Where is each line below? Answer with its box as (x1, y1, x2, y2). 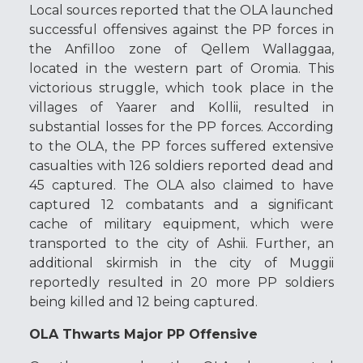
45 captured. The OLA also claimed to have (29, 177, 334, 193)
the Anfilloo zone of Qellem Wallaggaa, (29, 41, 334, 57)
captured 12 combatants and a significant (29, 196, 334, 212)
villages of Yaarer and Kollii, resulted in (29, 99, 334, 115)
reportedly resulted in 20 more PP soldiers (29, 274, 334, 290)
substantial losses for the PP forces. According (29, 118, 334, 135)
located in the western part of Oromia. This (29, 60, 334, 76)
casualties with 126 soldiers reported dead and (29, 157, 334, 173)
